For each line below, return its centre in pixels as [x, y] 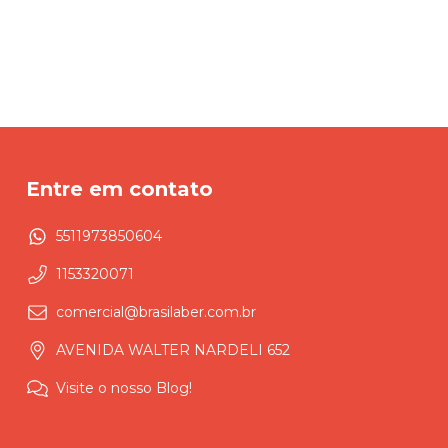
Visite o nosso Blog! [124, 388]
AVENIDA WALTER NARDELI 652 [173, 350]
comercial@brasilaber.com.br [156, 312]
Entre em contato [119, 188]
